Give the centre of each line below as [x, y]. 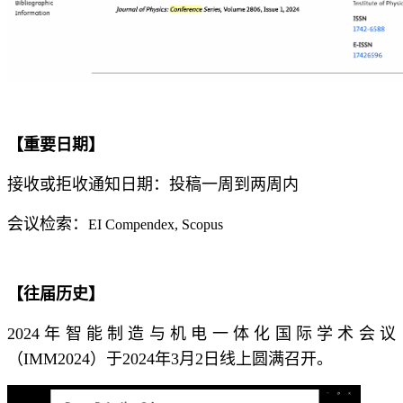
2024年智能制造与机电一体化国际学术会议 [201, 333]
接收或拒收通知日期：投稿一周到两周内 [153, 184]
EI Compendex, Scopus [156, 224]
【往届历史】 [56, 294]
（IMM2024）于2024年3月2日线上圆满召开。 [170, 358]
